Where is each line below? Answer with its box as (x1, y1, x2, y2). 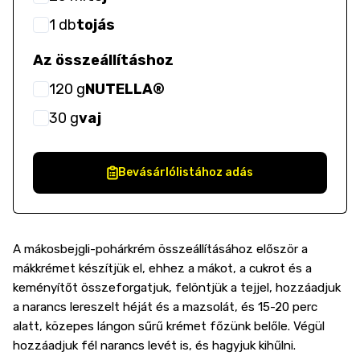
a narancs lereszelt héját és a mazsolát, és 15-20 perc (13, 300, 317, 314)
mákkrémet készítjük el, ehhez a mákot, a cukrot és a (13, 261, 312, 276)
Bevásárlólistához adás (118, 166, 253, 179)
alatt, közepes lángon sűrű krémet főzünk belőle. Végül (13, 319, 325, 333)
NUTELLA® (85, 80, 165, 98)
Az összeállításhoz (33, 51, 174, 69)
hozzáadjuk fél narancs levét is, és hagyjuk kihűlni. (13, 338, 296, 353)
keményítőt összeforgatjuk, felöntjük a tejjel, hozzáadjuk (13, 280, 341, 295)
